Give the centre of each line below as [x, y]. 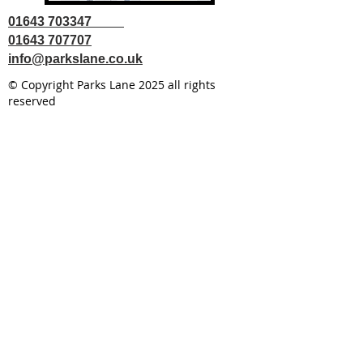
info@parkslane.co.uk [75, 59]
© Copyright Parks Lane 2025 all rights [112, 85]
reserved [32, 101]
